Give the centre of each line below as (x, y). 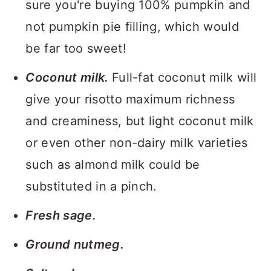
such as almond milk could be (113, 165)
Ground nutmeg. (75, 244)
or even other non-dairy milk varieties (137, 143)
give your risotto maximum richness (130, 99)
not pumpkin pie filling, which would (132, 27)
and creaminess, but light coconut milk (140, 121)
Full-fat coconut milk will (184, 77)
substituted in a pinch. (91, 186)
